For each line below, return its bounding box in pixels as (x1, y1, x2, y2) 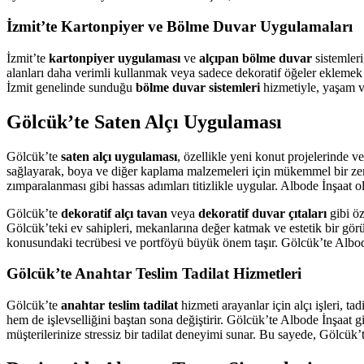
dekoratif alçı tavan (61, 206, 167, 220)
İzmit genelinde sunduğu (6, 80, 136, 94)
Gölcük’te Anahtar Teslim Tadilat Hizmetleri (6, 265, 301, 283)
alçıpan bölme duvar (199, 50, 312, 65)
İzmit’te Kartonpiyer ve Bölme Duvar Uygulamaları (6, 18, 353, 36)
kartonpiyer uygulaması (49, 50, 180, 65)
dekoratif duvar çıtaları (198, 206, 327, 220)
